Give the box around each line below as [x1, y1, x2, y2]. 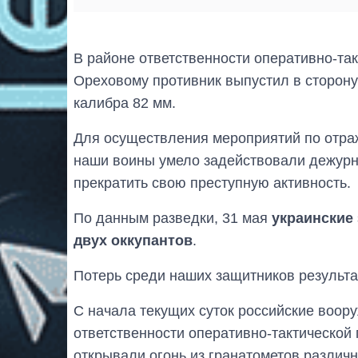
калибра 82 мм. [74, 95, 176, 112]
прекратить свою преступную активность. [74, 175, 351, 192]
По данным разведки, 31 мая [74, 210, 272, 227]
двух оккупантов [74, 233, 193, 249]
